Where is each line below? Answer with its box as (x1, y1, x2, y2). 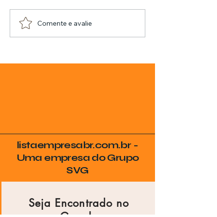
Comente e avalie (37, 18, 92, 28)
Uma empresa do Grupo (16, 152, 139, 164)
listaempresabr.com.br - (16, 139, 139, 151)
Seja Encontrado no (28, 196, 129, 210)
